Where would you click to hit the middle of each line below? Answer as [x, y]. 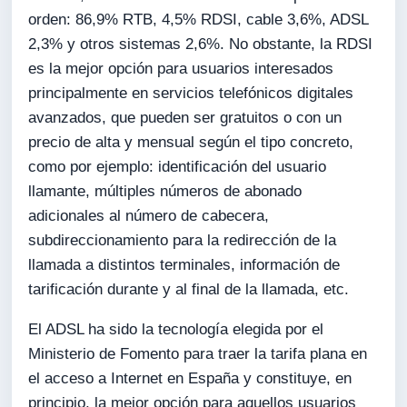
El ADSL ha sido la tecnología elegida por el [176, 329]
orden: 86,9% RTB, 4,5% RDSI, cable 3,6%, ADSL [199, 20]
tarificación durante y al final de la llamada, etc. [189, 290]
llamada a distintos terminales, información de [184, 265]
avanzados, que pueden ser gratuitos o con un [185, 118]
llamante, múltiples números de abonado [165, 192]
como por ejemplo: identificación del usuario [178, 167]
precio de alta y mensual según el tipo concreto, [191, 143]
